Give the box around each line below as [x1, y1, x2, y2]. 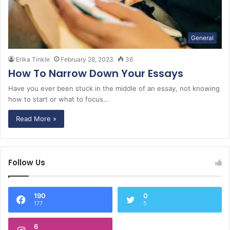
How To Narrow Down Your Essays [8, 66, 183, 81]
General [191, 34, 214, 42]
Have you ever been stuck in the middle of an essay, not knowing [8, 84, 220, 93]
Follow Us [8, 157, 45, 168]
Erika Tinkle [16, 55, 50, 64]
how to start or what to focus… [8, 95, 109, 104]
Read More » [16, 114, 56, 123]
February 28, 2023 [61, 55, 113, 64]
